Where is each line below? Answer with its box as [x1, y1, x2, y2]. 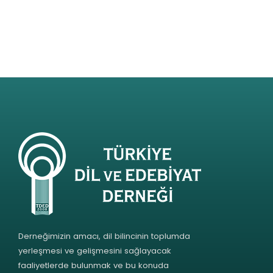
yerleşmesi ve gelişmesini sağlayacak [18, 245, 171, 257]
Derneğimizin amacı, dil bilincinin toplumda [18, 230, 190, 243]
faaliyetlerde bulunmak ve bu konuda [18, 260, 169, 272]
